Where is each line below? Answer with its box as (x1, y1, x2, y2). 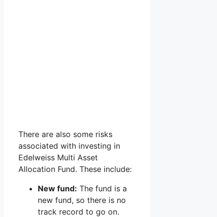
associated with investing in (18, 141, 120, 151)
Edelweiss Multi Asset (18, 153, 98, 163)
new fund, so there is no (38, 195, 126, 205)
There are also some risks (18, 129, 112, 139)
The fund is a (77, 184, 127, 194)
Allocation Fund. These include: (18, 164, 132, 174)
